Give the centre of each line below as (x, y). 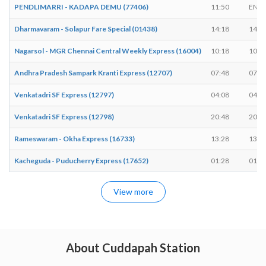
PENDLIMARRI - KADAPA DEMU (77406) (81, 7)
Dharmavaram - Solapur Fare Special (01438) (86, 28)
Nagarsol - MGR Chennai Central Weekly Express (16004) (108, 50)
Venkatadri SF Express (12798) (64, 116)
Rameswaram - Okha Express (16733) (75, 138)
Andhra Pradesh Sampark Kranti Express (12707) (93, 72)
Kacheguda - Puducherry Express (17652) (81, 160)
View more (133, 191)
